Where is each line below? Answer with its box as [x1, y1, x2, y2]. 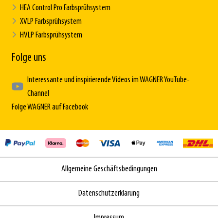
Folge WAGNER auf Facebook [12, 102, 88, 112]
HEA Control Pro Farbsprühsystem [20, 3, 110, 13]
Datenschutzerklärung [78, 188, 140, 198]
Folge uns [12, 52, 46, 64]
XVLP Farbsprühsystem [20, 17, 82, 26]
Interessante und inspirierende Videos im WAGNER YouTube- [27, 75, 190, 85]
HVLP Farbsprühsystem [20, 30, 82, 40]
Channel [27, 89, 50, 98]
